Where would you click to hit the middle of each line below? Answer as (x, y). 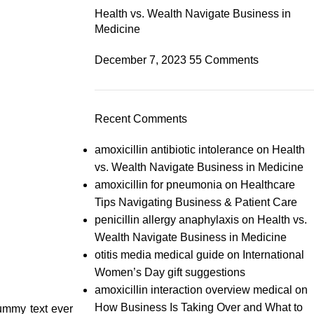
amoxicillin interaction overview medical (193, 290)
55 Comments (224, 60)
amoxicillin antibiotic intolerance (174, 150)
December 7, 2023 (140, 60)
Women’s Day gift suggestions (170, 272)
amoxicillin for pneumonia (158, 185)
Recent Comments (141, 119)
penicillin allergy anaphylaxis (166, 220)
